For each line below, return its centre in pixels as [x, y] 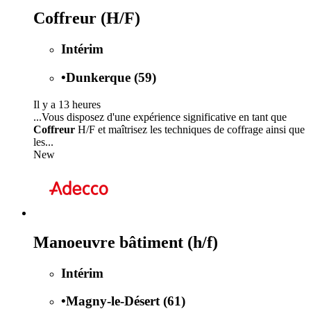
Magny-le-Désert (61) [126, 301]
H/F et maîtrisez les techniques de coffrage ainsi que [190, 129]
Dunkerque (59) [111, 78]
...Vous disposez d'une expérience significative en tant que [160, 117]
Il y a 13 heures [67, 104]
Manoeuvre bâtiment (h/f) [126, 242]
